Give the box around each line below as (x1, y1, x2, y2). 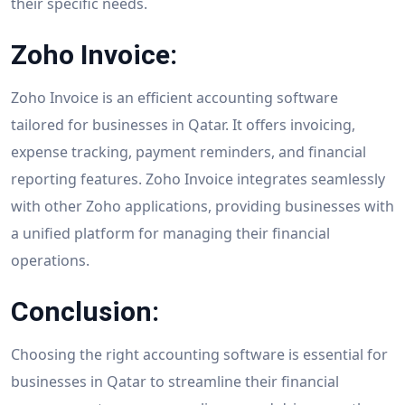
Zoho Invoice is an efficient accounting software (11, 87, 338, 108)
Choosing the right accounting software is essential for (11, 344, 388, 364)
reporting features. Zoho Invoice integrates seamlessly (11, 168, 385, 189)
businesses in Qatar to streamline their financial (11, 371, 339, 391)
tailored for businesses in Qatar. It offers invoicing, (11, 114, 355, 135)
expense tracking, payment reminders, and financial (11, 141, 366, 162)
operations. (11, 250, 89, 270)
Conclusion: (11, 295, 159, 327)
